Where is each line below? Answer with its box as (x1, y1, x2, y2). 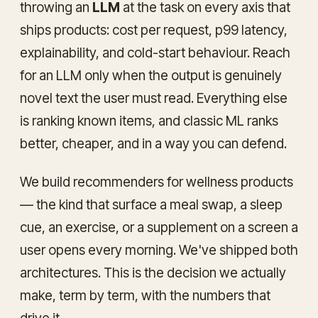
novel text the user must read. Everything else (20, 89, 287, 106)
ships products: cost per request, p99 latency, (20, 21, 287, 38)
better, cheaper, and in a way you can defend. (20, 135, 287, 152)
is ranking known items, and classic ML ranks (20, 112, 278, 129)
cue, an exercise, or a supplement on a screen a (20, 219, 298, 236)
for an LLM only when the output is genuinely (20, 67, 282, 84)
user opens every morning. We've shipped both (20, 241, 298, 258)
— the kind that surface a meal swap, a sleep (20, 196, 283, 213)
